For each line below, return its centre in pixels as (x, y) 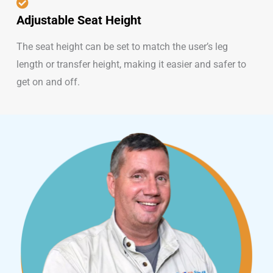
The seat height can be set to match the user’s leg (122, 46)
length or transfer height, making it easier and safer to (131, 64)
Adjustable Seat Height (79, 20)
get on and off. (48, 82)
